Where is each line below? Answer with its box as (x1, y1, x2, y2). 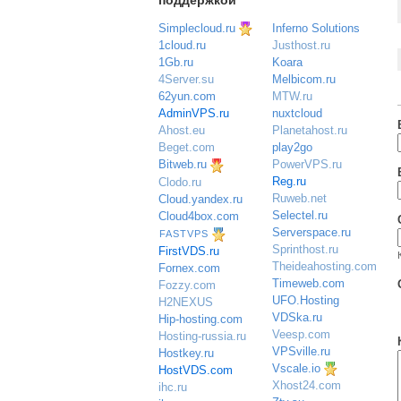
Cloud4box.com (158, 209, 239, 223)
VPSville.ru (272, 344, 331, 358)
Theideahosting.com (272, 259, 378, 273)
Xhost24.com (272, 379, 342, 393)
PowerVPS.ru (272, 157, 343, 171)
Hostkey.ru (158, 346, 214, 360)
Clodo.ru (158, 175, 201, 189)
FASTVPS (159, 227, 209, 239)
